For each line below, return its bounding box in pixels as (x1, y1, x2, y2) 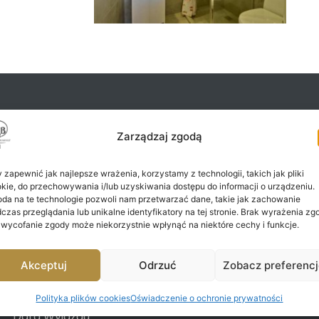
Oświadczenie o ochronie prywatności (130, 293, 283, 303)
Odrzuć (139, 258, 177, 272)
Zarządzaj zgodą (116, 130, 202, 143)
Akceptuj (20, 258, 67, 272)
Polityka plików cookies (36, 293, 131, 303)
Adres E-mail (90, 252, 162, 269)
